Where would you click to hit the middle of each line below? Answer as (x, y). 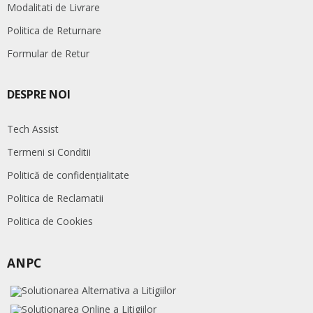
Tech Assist (33, 129)
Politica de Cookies (50, 221)
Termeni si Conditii (49, 152)
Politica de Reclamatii (55, 198)
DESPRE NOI (39, 94)
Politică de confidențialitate (68, 175)
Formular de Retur (48, 53)
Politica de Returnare (54, 30)
